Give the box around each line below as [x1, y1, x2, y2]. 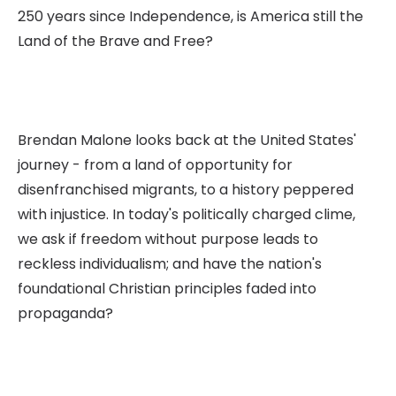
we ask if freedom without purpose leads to [18, 229, 318, 249]
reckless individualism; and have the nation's [18, 254, 322, 274]
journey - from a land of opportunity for [18, 155, 293, 175]
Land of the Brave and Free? [18, 31, 213, 51]
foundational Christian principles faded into [18, 278, 316, 299]
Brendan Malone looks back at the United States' [18, 130, 356, 150]
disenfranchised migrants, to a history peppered [18, 179, 354, 200]
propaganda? [18, 303, 113, 324]
